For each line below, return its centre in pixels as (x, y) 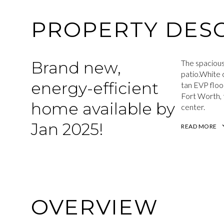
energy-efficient (95, 88)
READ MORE (199, 126)
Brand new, (76, 68)
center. (193, 107)
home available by (103, 109)
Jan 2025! (67, 129)
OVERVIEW (95, 207)
